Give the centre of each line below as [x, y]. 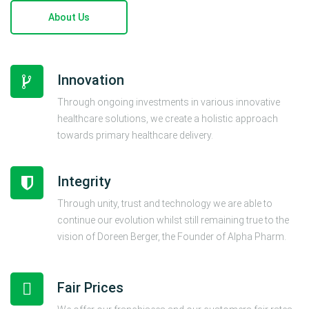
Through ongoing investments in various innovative [169, 102]
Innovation [91, 80]
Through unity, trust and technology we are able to [165, 204]
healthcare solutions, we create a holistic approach [168, 119]
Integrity [84, 182]
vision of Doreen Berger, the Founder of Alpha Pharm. [172, 237]
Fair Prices [90, 288]
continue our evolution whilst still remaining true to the [173, 220]
